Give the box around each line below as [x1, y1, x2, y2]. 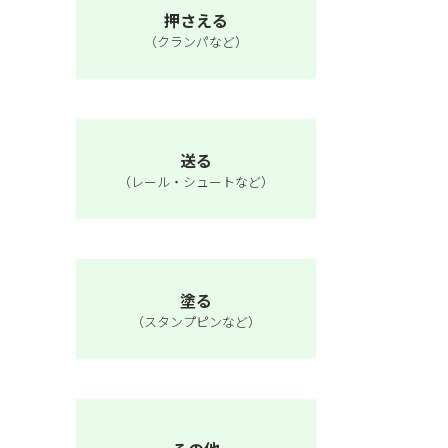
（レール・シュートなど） [118, 171, 274, 191]
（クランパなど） [144, 31, 248, 51]
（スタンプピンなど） [131, 311, 261, 331]
